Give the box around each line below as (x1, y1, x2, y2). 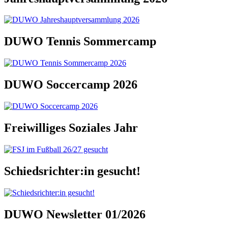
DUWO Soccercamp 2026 (4, 78, 137, 92)
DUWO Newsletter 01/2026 (4, 207, 146, 221)
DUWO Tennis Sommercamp (4, 35, 156, 48)
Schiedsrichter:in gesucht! (4, 164, 140, 178)
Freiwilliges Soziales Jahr (4, 121, 138, 134)
